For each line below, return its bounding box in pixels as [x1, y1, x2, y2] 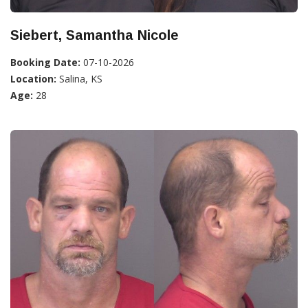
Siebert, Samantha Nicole [10, 27, 179, 43]
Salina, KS [56, 71, 102, 85]
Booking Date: [10, 55, 80, 69]
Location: [10, 71, 56, 85]
